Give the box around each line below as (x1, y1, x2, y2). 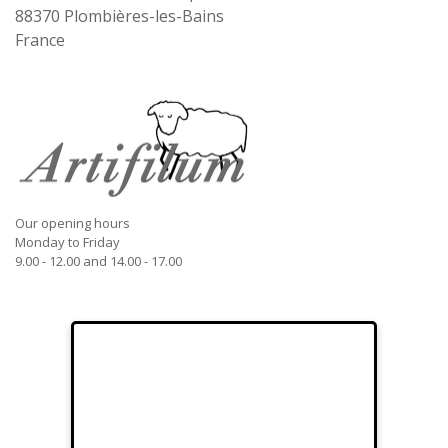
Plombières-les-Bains (64, 4, 224, 27)
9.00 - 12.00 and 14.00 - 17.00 (15, 252, 182, 271)
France (15, 28, 65, 51)
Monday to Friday (15, 233, 120, 252)
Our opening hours (15, 214, 130, 233)
